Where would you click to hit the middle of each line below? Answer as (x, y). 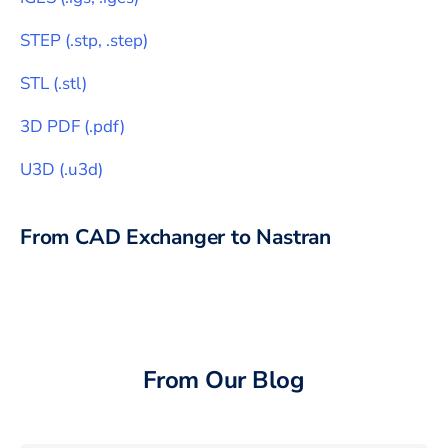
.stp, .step (106, 40)
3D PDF (50, 126)
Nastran (293, 237)
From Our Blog (224, 380)
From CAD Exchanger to (138, 237)
